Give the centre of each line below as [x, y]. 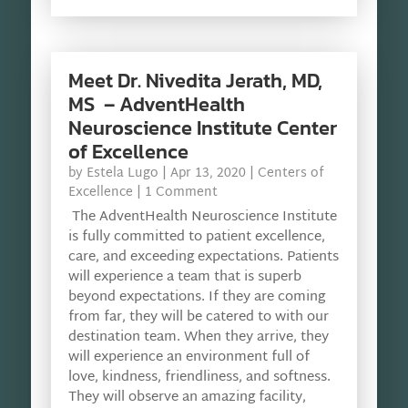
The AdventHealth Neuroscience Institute [202, 217]
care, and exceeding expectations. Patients [203, 257]
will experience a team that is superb [184, 277]
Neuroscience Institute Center [202, 127]
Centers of [291, 173]
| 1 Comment [175, 192]
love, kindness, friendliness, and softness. [199, 377]
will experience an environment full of [189, 357]
